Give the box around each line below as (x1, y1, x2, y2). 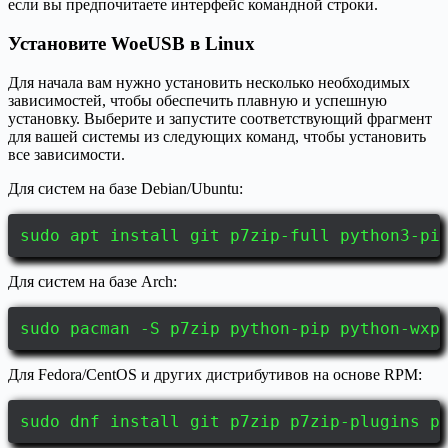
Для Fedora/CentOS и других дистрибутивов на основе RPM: (8, 365, 422, 383)
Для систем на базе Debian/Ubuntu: (8, 179, 243, 197)
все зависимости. (8, 145, 125, 163)
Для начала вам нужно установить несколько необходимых (8, 73, 410, 91)
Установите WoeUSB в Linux (8, 33, 255, 55)
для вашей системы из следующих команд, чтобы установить (8, 127, 426, 145)
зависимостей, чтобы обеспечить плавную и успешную (8, 91, 387, 109)
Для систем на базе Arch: (8, 272, 177, 290)
